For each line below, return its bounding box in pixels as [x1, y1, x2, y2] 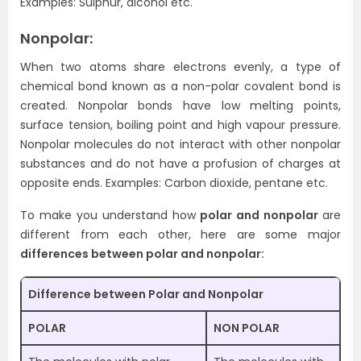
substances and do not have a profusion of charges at [20, 156, 341, 172]
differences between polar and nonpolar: [20, 246, 264, 262]
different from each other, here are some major [20, 226, 341, 243]
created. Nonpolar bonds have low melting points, [20, 98, 341, 114]
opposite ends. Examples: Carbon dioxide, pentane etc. [20, 175, 328, 191]
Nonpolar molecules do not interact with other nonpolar [20, 136, 341, 152]
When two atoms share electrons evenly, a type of [20, 59, 341, 75]
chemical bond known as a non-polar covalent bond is [20, 78, 341, 94]
